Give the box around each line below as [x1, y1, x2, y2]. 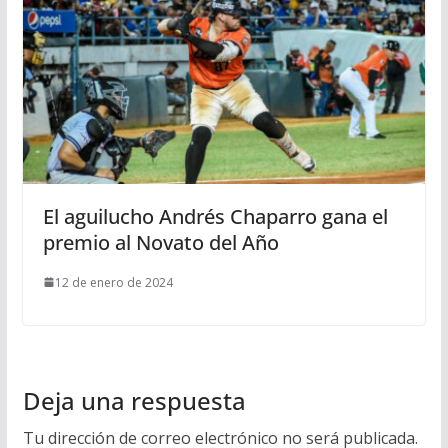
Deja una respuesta [22, 383, 246, 417]
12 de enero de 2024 [54, 273, 173, 291]
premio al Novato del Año [42, 228, 279, 256]
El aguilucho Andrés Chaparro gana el [42, 202, 388, 230]
